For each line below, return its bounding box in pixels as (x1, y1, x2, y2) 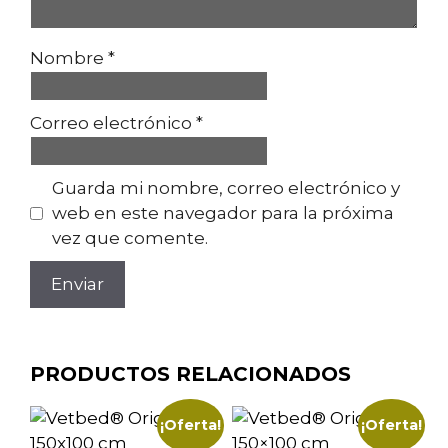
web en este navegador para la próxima (51, 202, 394, 223)
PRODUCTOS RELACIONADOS (30, 361, 351, 386)
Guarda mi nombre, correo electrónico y (51, 177, 400, 198)
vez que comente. (51, 227, 208, 248)
